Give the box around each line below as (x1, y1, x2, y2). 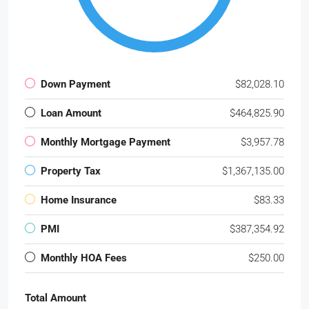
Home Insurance (41, 193, 117, 206)
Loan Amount (41, 106, 101, 119)
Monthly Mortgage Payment (41, 135, 170, 148)
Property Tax (41, 164, 101, 177)
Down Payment (41, 77, 110, 90)
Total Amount (25, 291, 86, 304)
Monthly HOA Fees (41, 251, 127, 264)
